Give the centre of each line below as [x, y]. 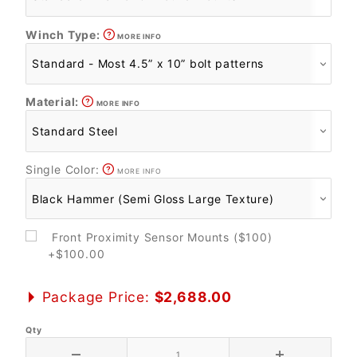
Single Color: [65, 170]
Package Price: [96, 297]
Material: [54, 102]
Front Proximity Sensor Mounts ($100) [164, 237]
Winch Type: [65, 34]
